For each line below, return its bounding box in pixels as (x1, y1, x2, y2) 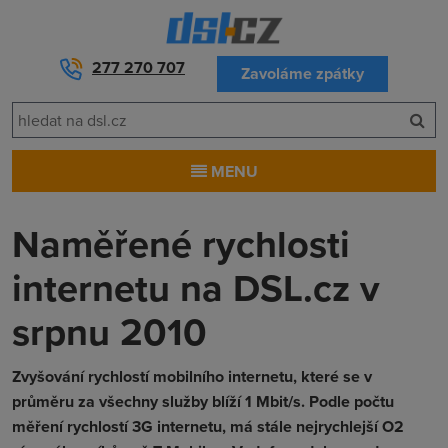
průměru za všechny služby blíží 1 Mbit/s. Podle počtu (12, 390, 394, 413)
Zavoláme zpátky (241, 62, 364, 85)
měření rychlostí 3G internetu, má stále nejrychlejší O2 (12, 415, 404, 438)
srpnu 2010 (12, 304, 207, 359)
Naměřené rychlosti (12, 216, 350, 271)
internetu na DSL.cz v (12, 260, 380, 315)
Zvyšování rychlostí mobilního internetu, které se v (12, 365, 372, 388)
